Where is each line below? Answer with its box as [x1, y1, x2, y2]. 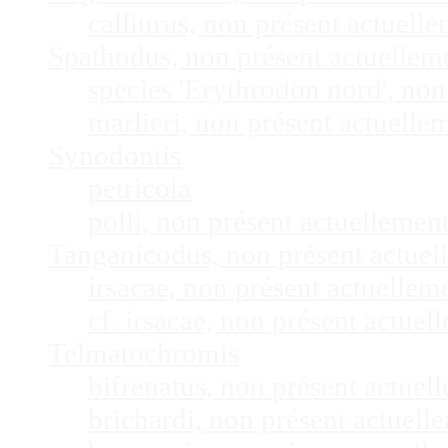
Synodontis [48, 139, 181, 172]
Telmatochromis [48, 337, 239, 370]
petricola [88, 172, 191, 205]
